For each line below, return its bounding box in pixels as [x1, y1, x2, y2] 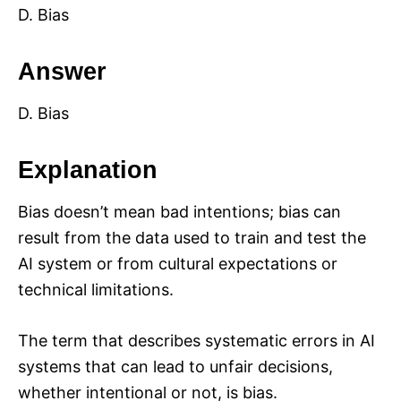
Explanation [18, 157, 158, 184]
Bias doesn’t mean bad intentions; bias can [18, 202, 341, 222]
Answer [18, 58, 107, 86]
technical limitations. [18, 280, 174, 300]
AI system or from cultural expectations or [18, 254, 337, 274]
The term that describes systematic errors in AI [18, 331, 375, 351]
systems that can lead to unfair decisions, [18, 357, 333, 377]
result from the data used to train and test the [18, 228, 366, 248]
